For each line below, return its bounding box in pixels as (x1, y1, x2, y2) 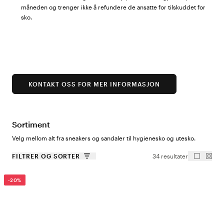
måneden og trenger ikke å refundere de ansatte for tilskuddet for (21, 3, 205, 10)
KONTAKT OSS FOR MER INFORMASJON (28, 80, 160, 87)
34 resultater (152, 152, 188, 159)
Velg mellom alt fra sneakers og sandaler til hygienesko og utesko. (12, 134, 195, 141)
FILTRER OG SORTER (12, 152, 80, 159)
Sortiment (12, 119, 50, 129)
